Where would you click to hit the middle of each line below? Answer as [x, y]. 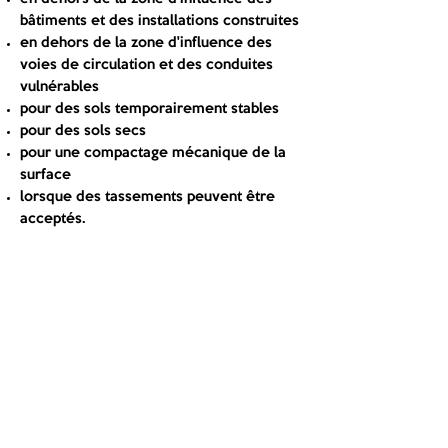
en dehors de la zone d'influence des [146, 43]
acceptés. [52, 219]
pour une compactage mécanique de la [153, 153]
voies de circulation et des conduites [146, 65]
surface [45, 175]
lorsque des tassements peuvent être [147, 197]
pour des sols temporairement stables [149, 109]
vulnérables [59, 87]
